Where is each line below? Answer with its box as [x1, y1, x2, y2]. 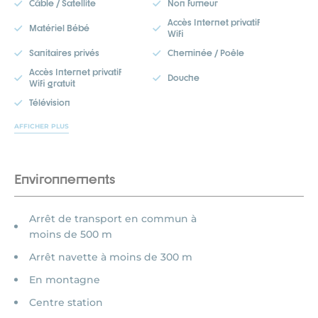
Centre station [29, 296, 103, 309]
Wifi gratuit [29, 78, 75, 89]
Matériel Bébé [29, 23, 89, 33]
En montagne [29, 273, 100, 286]
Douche [168, 72, 199, 83]
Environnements [14, 171, 116, 187]
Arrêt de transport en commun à [29, 212, 197, 225]
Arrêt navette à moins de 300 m [29, 251, 192, 263]
